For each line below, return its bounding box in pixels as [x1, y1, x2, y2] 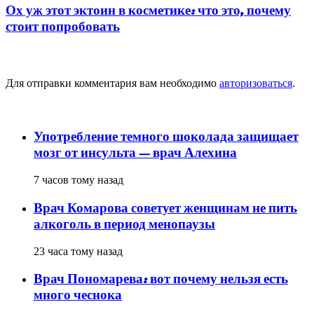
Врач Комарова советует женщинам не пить [34, 199, 297, 216]
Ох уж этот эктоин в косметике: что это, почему [6, 2, 291, 19]
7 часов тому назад [34, 174, 123, 186]
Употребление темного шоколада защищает [34, 128, 299, 145]
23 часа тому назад [34, 245, 123, 257]
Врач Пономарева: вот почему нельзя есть [34, 271, 288, 287]
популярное [6, 100, 62, 116]
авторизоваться [219, 76, 292, 89]
